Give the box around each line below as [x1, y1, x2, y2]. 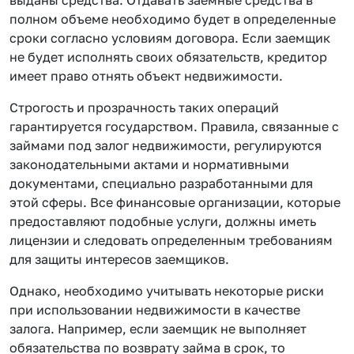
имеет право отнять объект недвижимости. [9, 67, 283, 84]
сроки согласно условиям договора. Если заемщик [9, 29, 330, 46]
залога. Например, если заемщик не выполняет [9, 320, 307, 337]
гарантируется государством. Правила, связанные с [9, 118, 339, 134]
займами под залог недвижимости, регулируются [9, 137, 322, 153]
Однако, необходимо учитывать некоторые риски [9, 282, 324, 299]
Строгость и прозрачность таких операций [9, 99, 279, 115]
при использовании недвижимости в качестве [9, 301, 300, 318]
